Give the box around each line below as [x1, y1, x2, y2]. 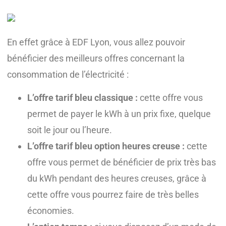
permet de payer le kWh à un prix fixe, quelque [27, 108, 211, 119]
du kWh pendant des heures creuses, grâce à [27, 173, 206, 184]
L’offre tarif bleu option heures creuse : [27, 140, 187, 151]
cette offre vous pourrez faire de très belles [27, 189, 199, 200]
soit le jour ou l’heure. [27, 124, 112, 135]
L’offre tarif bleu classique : [27, 92, 140, 103]
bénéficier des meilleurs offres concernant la [7, 52, 185, 64]
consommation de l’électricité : [7, 69, 129, 80]
